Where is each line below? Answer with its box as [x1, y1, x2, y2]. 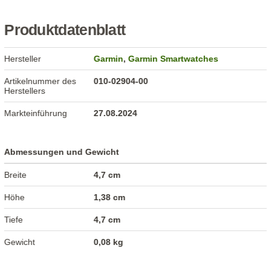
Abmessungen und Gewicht [4, 147, 120, 157]
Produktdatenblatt [4, 22, 126, 39]
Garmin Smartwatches [128, 54, 219, 64]
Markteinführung [4, 108, 68, 119]
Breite [4, 170, 27, 180]
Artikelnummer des [4, 76, 77, 87]
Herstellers [4, 86, 46, 96]
